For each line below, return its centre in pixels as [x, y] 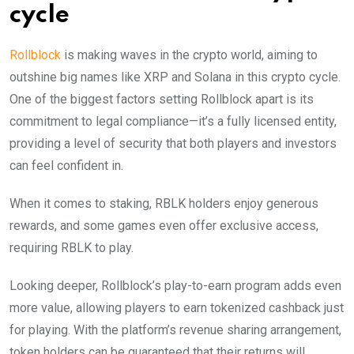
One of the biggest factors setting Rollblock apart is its [162, 99]
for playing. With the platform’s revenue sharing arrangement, [175, 330]
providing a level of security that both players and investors [173, 143]
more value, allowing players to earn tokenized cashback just [177, 307]
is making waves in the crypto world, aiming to [189, 55]
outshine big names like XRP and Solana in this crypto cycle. [175, 77]
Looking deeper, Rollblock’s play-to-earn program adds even [175, 285]
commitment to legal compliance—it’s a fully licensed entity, [173, 121]
